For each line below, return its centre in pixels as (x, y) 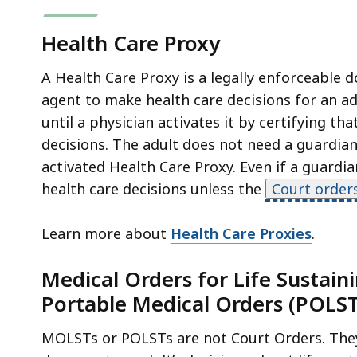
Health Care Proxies (241, 233)
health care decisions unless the (153, 188)
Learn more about (106, 233)
